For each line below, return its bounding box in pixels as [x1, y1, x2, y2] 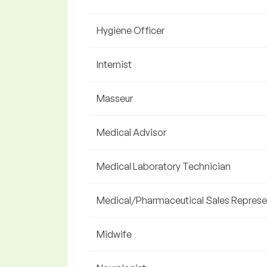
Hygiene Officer [97, 24, 164, 36]
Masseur [97, 92, 133, 104]
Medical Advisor [97, 126, 166, 138]
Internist [97, 58, 132, 70]
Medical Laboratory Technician [97, 160, 231, 172]
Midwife [97, 228, 132, 240]
